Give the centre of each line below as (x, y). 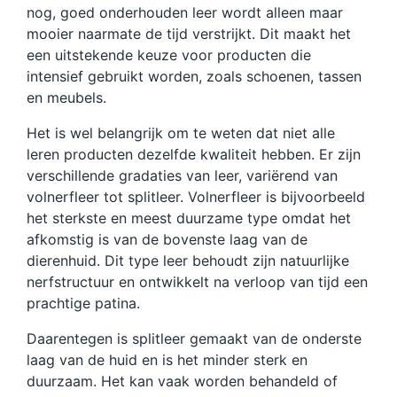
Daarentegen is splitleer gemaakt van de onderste (194, 338)
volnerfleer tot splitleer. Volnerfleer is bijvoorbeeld (196, 196)
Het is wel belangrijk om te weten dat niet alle (181, 132)
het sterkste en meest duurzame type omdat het (189, 218)
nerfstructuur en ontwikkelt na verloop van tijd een (197, 281)
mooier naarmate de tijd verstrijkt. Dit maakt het (189, 33)
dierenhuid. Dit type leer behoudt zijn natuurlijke (188, 260)
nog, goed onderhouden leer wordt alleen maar (185, 12)
